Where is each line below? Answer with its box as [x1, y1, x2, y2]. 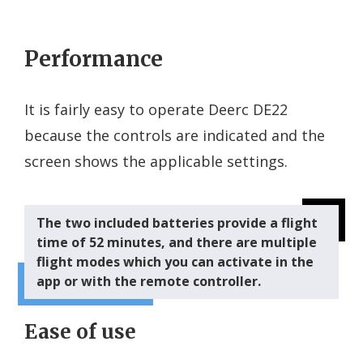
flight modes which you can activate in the [36, 253, 314, 271]
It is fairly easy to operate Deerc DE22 [24, 100, 288, 120]
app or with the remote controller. [36, 272, 261, 291]
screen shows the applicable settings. [24, 152, 288, 172]
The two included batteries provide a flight [36, 214, 318, 233]
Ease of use [24, 319, 136, 345]
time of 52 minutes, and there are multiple [36, 233, 317, 252]
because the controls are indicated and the [24, 126, 325, 146]
